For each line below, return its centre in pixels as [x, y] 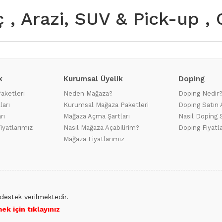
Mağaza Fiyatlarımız [94, 139]
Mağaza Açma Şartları [97, 116]
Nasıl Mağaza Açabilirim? [101, 128]
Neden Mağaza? [88, 93]
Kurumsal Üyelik [93, 79]
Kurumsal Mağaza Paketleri [106, 105]
